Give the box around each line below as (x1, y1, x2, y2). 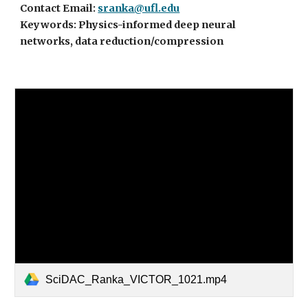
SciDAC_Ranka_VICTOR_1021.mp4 (45, 273, 228, 285)
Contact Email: (20, 2, 98, 14)
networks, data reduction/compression (20, 35, 224, 47)
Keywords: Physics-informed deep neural (20, 19, 236, 31)
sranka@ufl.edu (98, 2, 180, 14)
